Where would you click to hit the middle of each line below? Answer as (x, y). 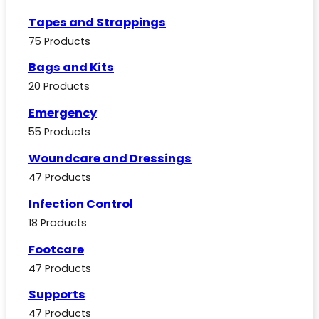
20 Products (59, 87)
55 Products (59, 132)
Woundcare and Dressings (110, 158)
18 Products (58, 223)
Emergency (63, 113)
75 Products (59, 41)
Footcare (56, 249)
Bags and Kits (71, 68)
